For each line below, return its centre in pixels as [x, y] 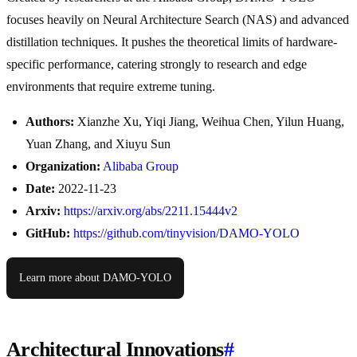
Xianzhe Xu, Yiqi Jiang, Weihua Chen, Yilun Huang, [209, 122]
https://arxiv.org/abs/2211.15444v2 [151, 211]
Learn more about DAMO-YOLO [95, 278]
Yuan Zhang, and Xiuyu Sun [98, 144]
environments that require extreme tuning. [111, 87]
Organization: [63, 167]
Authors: [50, 122]
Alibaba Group [141, 167]
